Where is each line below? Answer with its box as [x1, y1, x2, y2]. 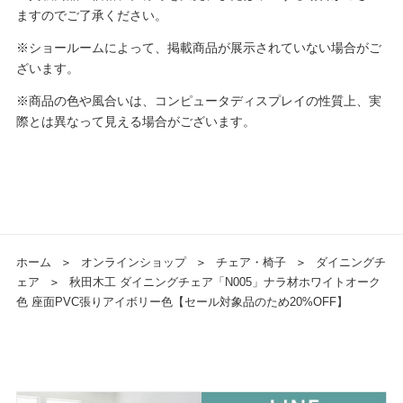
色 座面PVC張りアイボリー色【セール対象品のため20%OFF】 [15, 295, 348, 309]
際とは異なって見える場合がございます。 [15, 114, 255, 130]
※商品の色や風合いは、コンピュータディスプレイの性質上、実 [15, 94, 381, 109]
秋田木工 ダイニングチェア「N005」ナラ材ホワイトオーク [68, 275, 381, 290]
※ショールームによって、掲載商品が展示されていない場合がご [15, 40, 381, 56]
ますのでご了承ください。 [15, 8, 167, 23]
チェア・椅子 [215, 255, 286, 270]
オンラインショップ [80, 255, 186, 270]
